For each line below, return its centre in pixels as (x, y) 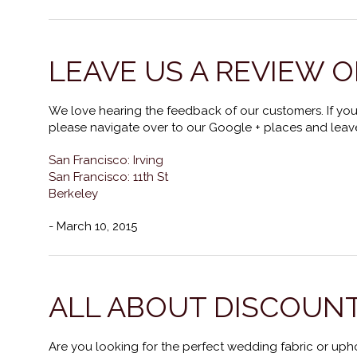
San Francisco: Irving (106, 160)
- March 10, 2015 (93, 226)
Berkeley (73, 194)
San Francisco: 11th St (108, 177)
